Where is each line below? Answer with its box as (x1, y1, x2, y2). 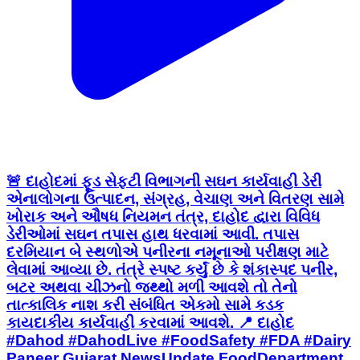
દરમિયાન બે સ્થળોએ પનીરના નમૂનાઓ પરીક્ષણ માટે (6, 243, 329, 260)
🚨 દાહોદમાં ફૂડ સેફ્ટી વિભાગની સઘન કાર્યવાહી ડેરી (6, 172, 321, 190)
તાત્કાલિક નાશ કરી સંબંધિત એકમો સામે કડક (6, 296, 284, 313)
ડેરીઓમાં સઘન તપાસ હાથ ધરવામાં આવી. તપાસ (6, 225, 299, 243)
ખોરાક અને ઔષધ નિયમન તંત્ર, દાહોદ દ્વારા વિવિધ (6, 207, 320, 225)
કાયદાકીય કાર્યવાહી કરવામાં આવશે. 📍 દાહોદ (6, 313, 294, 331)
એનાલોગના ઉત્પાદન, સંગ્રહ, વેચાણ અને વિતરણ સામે (6, 190, 344, 207)
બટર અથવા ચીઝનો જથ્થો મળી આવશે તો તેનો (6, 278, 297, 296)
